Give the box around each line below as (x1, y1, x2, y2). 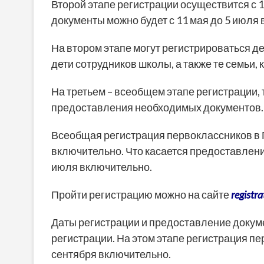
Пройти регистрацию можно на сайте (51, 188, 231, 202)
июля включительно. (51, 160, 152, 174)
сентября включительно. (51, 247, 171, 261)
